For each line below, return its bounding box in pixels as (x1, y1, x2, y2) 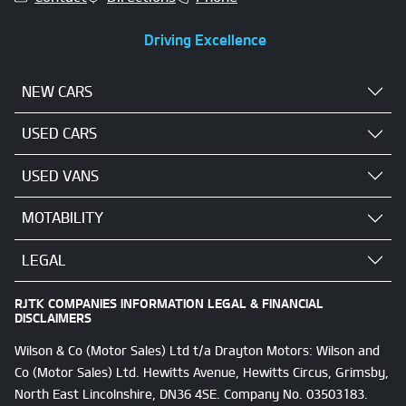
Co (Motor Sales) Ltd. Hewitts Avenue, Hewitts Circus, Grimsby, (14, 364, 389, 381)
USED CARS (22, 124, 97, 143)
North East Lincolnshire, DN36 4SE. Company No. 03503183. (14, 386, 368, 402)
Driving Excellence (143, 31, 266, 50)
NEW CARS (22, 82, 92, 101)
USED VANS (22, 166, 99, 185)
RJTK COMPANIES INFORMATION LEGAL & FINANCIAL (14, 295, 324, 312)
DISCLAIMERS (14, 310, 92, 326)
